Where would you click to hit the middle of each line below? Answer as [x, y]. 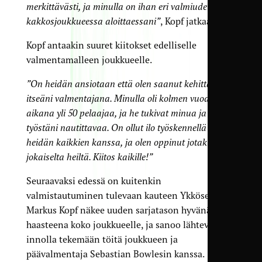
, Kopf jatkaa [185, 21]
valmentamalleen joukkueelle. [89, 60]
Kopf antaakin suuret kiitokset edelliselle [111, 45]
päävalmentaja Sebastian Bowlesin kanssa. [115, 254]
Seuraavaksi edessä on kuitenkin [94, 181]
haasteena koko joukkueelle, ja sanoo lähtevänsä [127, 225]
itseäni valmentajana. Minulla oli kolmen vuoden [122, 99]
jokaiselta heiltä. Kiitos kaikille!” [89, 157]
